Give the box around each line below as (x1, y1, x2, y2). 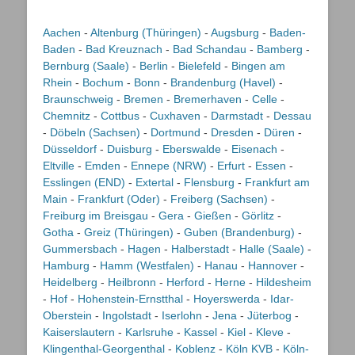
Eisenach (231, 143, 277, 155)
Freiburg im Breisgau (43, 209, 148, 222)
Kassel (184, 326, 217, 338)
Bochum (82, 76, 124, 89)
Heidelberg (43, 276, 97, 288)
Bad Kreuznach (86, 43, 162, 55)
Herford (166, 276, 204, 288)
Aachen (43, 26, 81, 39)
